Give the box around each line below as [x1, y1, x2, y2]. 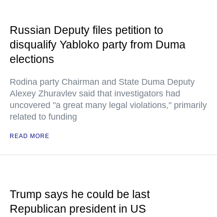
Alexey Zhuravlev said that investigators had [10, 89, 180, 98]
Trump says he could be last [10, 188, 150, 201]
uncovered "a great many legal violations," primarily [10, 100, 207, 110]
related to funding [10, 112, 77, 122]
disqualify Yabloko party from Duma [10, 38, 186, 51]
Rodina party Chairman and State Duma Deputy [10, 77, 195, 87]
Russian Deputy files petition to [10, 24, 163, 36]
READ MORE [10, 133, 49, 139]
